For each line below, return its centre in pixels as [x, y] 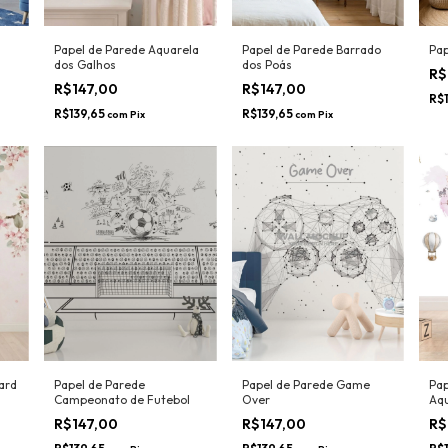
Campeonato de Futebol [122, 434]
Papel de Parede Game [305, 419]
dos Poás [266, 99]
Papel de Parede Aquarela [126, 84]
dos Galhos [85, 99]
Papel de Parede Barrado [311, 84]
